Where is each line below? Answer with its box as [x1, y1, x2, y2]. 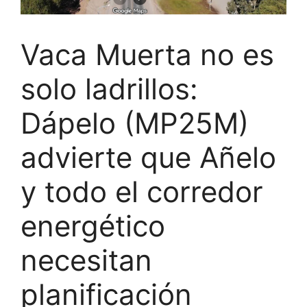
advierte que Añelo [21, 140, 276, 175]
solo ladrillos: [21, 71, 198, 107]
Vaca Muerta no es [21, 37, 274, 73]
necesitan [21, 243, 152, 278]
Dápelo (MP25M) [21, 106, 249, 141]
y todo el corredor [21, 174, 263, 210]
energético [21, 208, 165, 244]
